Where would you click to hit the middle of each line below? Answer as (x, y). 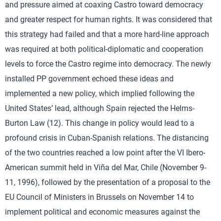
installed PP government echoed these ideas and (89, 79)
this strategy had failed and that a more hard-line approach (107, 34)
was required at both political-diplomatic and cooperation (104, 49)
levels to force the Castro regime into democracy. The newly (108, 64)
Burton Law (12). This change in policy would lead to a (100, 123)
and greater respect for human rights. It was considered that (109, 19)
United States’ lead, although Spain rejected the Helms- (100, 108)
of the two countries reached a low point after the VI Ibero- (105, 153)
